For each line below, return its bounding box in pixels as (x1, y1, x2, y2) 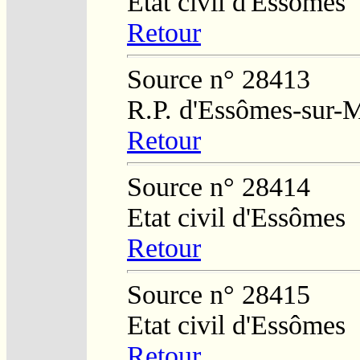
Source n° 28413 (127, 63, 310, 94)
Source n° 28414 (127, 171, 310, 202)
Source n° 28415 (127, 279, 310, 309)
